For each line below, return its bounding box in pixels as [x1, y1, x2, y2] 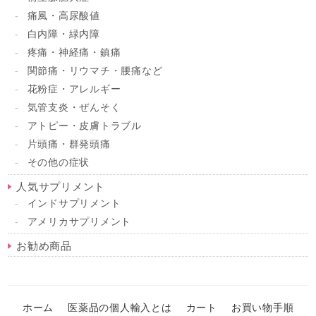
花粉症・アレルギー [27, 83, 121, 95]
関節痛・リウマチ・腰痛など [27, 64, 163, 76]
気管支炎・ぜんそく [27, 101, 121, 113]
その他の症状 [27, 156, 90, 168]
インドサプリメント [27, 197, 121, 209]
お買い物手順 [231, 302, 294, 313]
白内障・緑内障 [27, 28, 100, 39]
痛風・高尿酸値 [27, 9, 100, 21]
